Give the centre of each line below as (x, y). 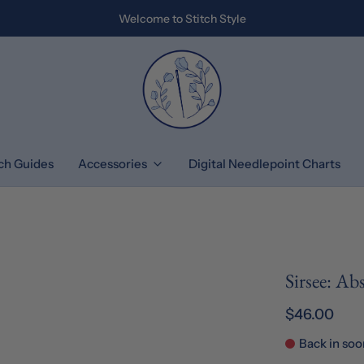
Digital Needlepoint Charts (264, 164)
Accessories (112, 164)
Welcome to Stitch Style (182, 18)
